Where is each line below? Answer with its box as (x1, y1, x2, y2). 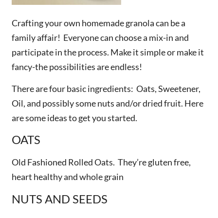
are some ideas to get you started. (12, 112, 137, 123)
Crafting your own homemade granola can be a (12, 18, 185, 29)
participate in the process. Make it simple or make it (12, 47, 204, 58)
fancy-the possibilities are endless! (12, 61, 142, 73)
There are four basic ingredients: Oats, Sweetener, (12, 83, 200, 94)
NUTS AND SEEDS (12, 191, 108, 206)
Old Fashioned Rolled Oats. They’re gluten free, (12, 157, 191, 168)
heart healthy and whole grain (12, 171, 124, 182)
